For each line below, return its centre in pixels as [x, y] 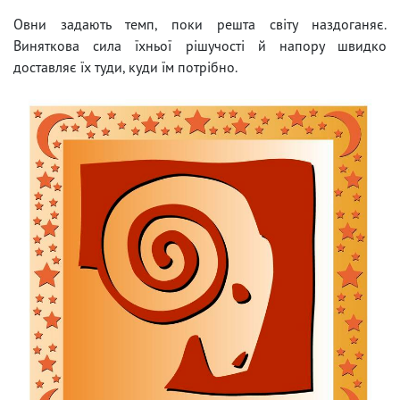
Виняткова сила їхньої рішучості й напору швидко [200, 45]
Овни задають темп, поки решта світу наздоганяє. [200, 24]
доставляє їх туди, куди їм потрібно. [125, 67]
